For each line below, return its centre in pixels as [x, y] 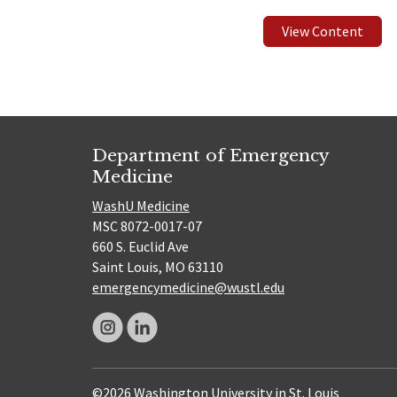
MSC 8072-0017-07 [147, 226]
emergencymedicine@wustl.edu [188, 287]
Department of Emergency [210, 155]
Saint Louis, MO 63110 [158, 266]
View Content [323, 31]
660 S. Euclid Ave [140, 246]
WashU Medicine [141, 205]
